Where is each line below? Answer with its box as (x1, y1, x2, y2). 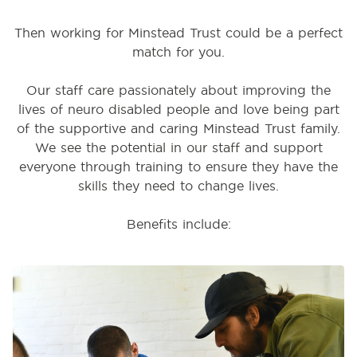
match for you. (132, 44, 225, 60)
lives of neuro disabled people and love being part (18, 101, 339, 117)
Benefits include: (126, 216, 231, 232)
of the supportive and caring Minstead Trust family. (17, 120, 340, 136)
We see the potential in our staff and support (34, 139, 323, 155)
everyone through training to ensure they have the (19, 159, 338, 175)
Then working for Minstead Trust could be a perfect (14, 25, 343, 41)
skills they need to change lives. (78, 178, 279, 194)
